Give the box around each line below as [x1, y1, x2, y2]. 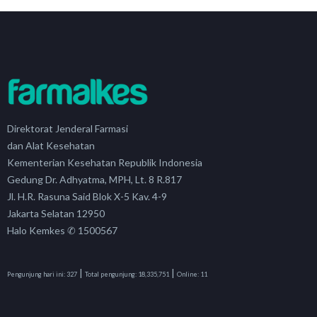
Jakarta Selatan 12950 [7, 207, 105, 219]
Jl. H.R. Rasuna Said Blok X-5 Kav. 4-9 [7, 190, 167, 202]
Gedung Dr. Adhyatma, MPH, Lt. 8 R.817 [7, 173, 182, 185]
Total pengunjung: [85, 270, 137, 278]
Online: [177, 270, 199, 278]
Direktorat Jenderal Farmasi [7, 122, 128, 134]
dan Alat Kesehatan [7, 139, 95, 151]
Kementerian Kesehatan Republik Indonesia [7, 156, 202, 168]
